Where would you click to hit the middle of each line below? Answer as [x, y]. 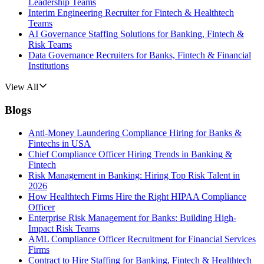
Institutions [49, 66]
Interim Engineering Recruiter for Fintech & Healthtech [131, 13]
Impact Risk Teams [64, 228]
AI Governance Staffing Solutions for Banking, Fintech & [136, 34]
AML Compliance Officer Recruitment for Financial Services [142, 239]
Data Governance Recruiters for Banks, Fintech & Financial [140, 55]
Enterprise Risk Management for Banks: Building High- [132, 217]
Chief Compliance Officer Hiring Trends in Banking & [130, 154]
